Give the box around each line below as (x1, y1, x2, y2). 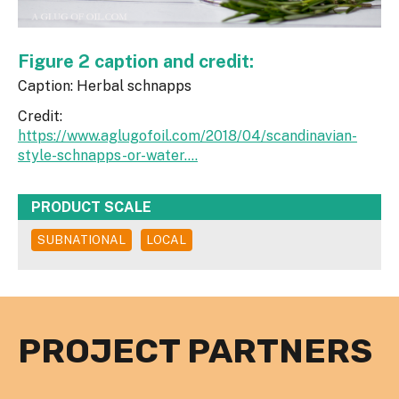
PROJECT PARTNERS (18, 330, 372, 372)
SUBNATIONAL (37, 232, 126, 248)
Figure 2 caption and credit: (18, 50, 258, 72)
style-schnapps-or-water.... (18, 146, 198, 164)
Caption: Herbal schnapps (18, 77, 191, 94)
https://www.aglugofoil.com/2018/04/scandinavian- (18, 126, 357, 144)
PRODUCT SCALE (31, 198, 151, 216)
